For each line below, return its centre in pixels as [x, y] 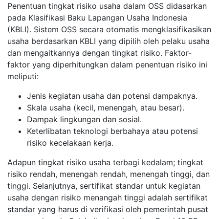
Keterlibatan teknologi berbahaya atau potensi [112, 131]
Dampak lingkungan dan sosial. [84, 119]
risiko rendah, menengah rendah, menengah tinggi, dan [109, 174]
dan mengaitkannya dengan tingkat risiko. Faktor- [99, 53]
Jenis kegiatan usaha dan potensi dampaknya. [112, 96]
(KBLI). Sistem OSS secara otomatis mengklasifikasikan [109, 29]
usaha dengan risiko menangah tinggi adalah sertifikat [108, 197]
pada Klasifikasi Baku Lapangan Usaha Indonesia [97, 17]
